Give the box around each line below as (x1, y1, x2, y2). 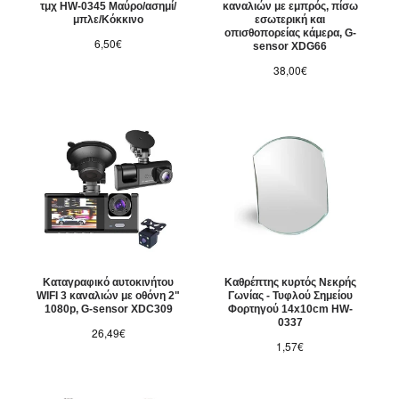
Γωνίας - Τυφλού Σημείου (227, 289, 353, 303)
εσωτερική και (255, 13, 326, 27)
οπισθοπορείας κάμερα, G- (224, 27, 356, 40)
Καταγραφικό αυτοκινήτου (43, 276, 175, 289)
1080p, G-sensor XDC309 (44, 303, 173, 316)
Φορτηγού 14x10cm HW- (227, 303, 353, 316)
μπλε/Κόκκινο (73, 13, 144, 27)
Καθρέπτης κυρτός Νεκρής (224, 276, 356, 289)
